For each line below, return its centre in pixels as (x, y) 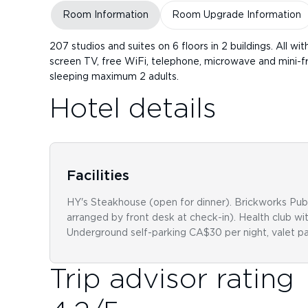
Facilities (98, 176)
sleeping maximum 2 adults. (114, 77)
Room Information (105, 15)
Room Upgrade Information (236, 15)
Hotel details (133, 109)
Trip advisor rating (172, 279)
